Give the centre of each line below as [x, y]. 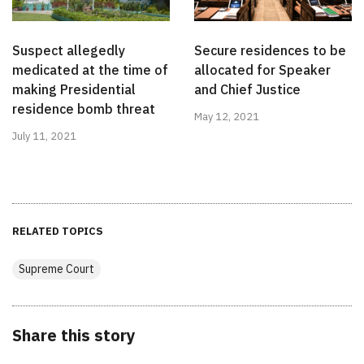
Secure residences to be [270, 50]
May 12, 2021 [227, 116]
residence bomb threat [84, 108]
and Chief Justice [247, 89]
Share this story [74, 335]
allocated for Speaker [262, 69]
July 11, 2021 [44, 136]
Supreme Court [56, 269]
